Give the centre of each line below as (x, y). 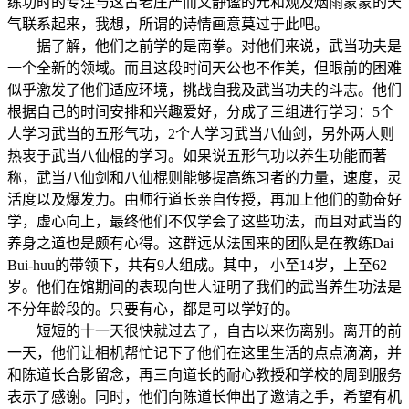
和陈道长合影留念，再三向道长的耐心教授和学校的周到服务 (204, 374)
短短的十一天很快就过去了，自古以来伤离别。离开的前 (204, 330)
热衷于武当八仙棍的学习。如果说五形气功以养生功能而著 (197, 155)
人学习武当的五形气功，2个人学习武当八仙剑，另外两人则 (201, 133)
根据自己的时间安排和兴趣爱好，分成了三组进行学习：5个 (201, 111)
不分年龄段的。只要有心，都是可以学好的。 (153, 309)
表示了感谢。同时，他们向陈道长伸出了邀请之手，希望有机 (204, 396)
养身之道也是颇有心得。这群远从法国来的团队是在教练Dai (200, 243)
